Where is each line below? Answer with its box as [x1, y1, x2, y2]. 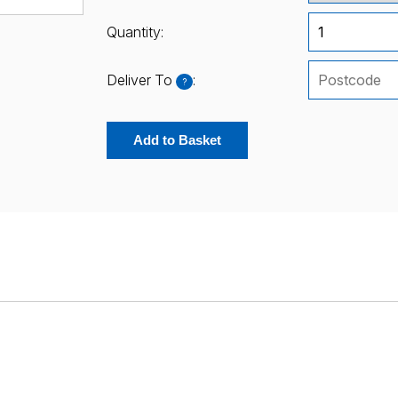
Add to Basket [132, 132, 221, 148]
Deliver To [106, 71, 176, 90]
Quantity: [106, 23, 163, 42]
